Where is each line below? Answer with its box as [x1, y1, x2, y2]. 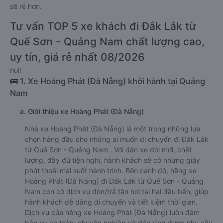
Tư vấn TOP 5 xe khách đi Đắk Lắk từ [10, 20, 196, 32]
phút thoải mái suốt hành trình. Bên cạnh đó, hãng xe [25, 166, 197, 175]
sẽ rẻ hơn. [10, 2, 42, 10]
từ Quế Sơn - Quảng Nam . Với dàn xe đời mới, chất [25, 145, 192, 154]
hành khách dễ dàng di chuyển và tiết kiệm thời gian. [25, 198, 198, 206]
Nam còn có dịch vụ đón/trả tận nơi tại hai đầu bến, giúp [25, 187, 209, 196]
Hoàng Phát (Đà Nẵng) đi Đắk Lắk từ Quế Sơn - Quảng [25, 177, 204, 185]
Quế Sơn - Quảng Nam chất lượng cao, [10, 35, 205, 48]
